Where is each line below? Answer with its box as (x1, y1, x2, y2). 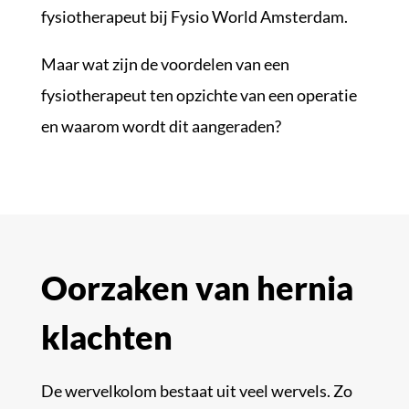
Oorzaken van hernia (40, 267, 353, 308)
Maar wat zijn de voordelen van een (40, 54, 289, 74)
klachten (40, 317, 173, 357)
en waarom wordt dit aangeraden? (40, 116, 281, 136)
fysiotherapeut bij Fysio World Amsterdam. (40, 6, 348, 26)
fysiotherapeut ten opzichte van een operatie (40, 85, 357, 105)
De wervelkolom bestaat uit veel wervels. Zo (40, 381, 352, 401)
